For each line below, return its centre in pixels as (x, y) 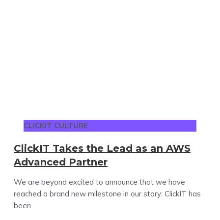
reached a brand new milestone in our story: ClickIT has (107, 193)
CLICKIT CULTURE (56, 125)
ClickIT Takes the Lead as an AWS (102, 148)
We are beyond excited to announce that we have (99, 182)
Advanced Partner (61, 162)
